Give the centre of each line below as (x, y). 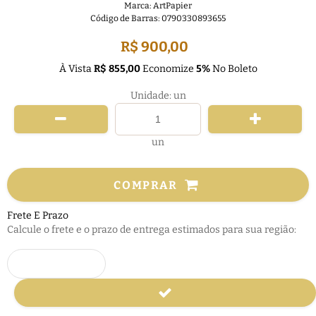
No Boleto (233, 69)
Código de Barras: (126, 18)
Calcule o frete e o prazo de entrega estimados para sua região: (152, 230)
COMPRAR (146, 185)
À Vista (76, 69)
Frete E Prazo (38, 216)
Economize (168, 69)
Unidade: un (158, 96)
